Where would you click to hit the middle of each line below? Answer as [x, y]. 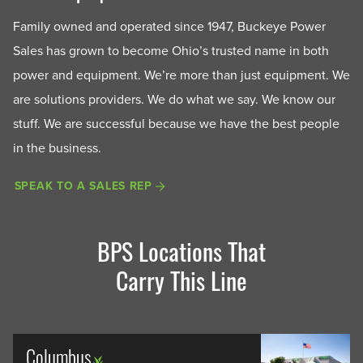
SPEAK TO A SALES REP [83, 186]
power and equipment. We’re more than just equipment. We [181, 75]
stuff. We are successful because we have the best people [176, 124]
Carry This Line [181, 280]
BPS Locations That [181, 250]
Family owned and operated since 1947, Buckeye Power [169, 26]
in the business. [57, 148]
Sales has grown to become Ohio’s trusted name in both [171, 51]
